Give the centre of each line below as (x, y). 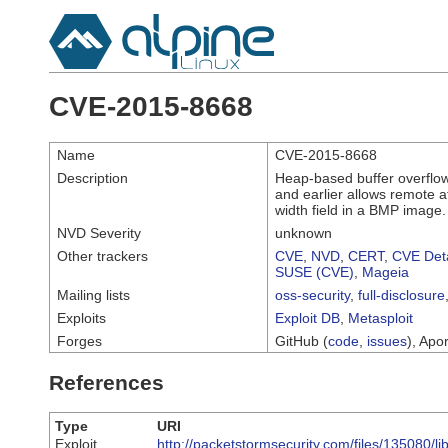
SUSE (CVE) (314, 271)
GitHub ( (301, 340)
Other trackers (102, 255)
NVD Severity (99, 232)
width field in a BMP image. (360, 209)
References (106, 382)
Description (92, 177)
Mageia (385, 271)
